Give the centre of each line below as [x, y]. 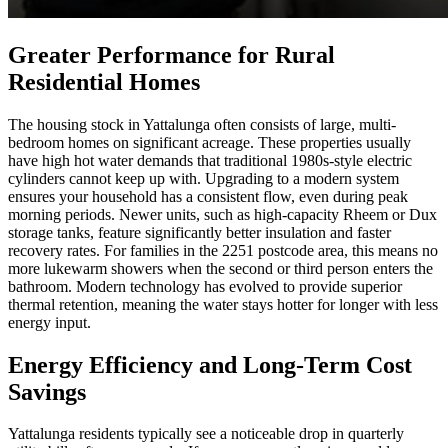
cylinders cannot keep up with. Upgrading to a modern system [203, 178]
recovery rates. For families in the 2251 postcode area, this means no [223, 250]
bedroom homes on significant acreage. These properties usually [209, 142]
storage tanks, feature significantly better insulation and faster [199, 232]
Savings [47, 391]
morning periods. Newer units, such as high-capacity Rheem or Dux [222, 214]
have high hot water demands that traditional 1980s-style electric [210, 160]
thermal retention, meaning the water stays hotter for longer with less [223, 304]
